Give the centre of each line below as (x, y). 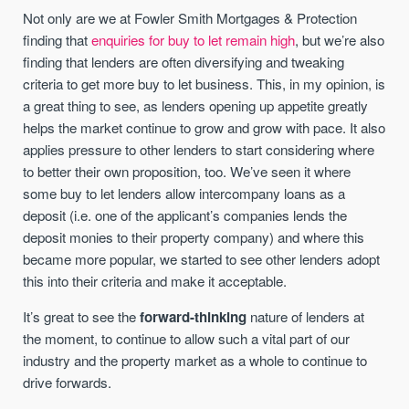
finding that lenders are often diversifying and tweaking (184, 62)
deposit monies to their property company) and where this (194, 237)
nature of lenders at (306, 317)
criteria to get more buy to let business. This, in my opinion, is (204, 84)
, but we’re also (340, 40)
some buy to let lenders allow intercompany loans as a (184, 194)
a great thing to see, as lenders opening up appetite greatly (196, 106)
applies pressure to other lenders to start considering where (199, 150)
